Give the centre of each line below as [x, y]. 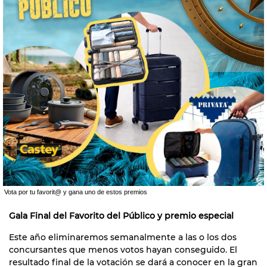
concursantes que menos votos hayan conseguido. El [123, 250]
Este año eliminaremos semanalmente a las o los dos [123, 237]
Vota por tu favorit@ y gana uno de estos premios [76, 192]
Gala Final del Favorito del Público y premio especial [121, 216]
